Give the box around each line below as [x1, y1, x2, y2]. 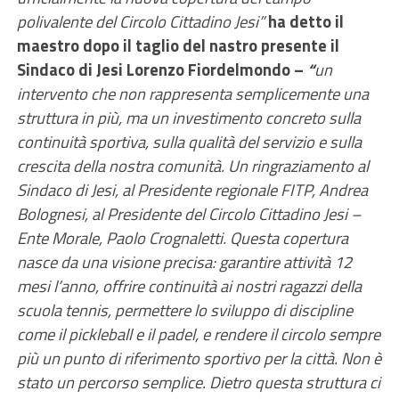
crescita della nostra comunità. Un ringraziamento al [16, 153, 369, 178]
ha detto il [267, 9, 344, 34]
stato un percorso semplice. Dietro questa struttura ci [16, 370, 380, 395]
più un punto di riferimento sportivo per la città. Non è [16, 346, 381, 370]
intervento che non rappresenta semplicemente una [16, 81, 369, 106]
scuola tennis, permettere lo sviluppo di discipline [16, 297, 353, 322]
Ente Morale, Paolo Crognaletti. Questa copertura [16, 225, 348, 250]
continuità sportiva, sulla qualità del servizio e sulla [16, 129, 362, 154]
